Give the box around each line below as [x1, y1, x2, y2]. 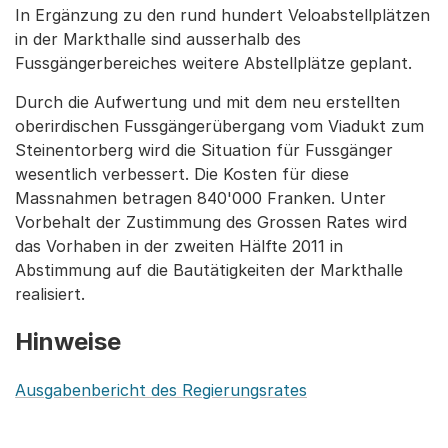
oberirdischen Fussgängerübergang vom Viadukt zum [15, 116, 424, 136]
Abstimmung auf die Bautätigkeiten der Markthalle [15, 260, 403, 280]
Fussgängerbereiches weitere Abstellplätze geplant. [15, 53, 412, 73]
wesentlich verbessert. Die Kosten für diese [15, 164, 349, 184]
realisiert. [15, 284, 85, 304]
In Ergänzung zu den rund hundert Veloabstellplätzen [15, 5, 430, 25]
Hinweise [15, 327, 121, 356]
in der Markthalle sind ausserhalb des [15, 29, 301, 49]
